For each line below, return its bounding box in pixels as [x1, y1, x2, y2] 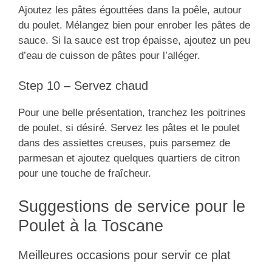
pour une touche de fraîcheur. [18, 168, 151, 180]
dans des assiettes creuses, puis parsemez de [18, 137, 230, 149]
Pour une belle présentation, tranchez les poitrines [18, 107, 246, 119]
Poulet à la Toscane [18, 216, 163, 235]
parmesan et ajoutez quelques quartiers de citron [18, 152, 240, 165]
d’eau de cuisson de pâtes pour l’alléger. [18, 49, 200, 61]
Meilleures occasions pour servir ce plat [18, 248, 231, 262]
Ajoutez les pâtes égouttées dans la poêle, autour [18, 4, 242, 16]
